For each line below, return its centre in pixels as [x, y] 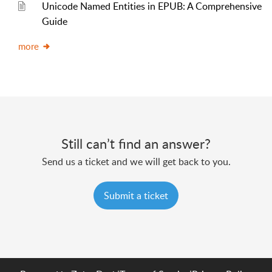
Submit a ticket [136, 196]
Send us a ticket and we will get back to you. [136, 161]
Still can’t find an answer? [136, 143]
